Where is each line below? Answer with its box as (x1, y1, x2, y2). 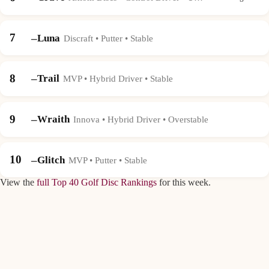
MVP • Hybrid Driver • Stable (62, 73, 173, 84)
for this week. (157, 177, 211, 188)
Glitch (37, 154, 65, 166)
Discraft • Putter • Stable (63, 32, 153, 43)
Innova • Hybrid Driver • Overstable (73, 114, 208, 125)
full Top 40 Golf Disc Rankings (37, 177, 157, 188)
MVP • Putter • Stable (68, 154, 147, 165)
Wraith (37, 113, 70, 125)
